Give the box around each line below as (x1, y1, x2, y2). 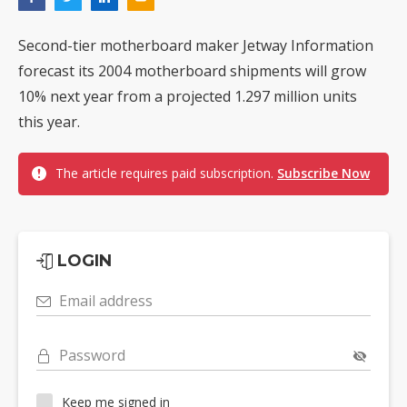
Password (59, 345, 125, 366)
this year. (18, 112, 80, 133)
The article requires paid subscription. (55, 164, 277, 183)
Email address (59, 291, 153, 312)
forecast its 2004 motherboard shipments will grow (18, 61, 366, 82)
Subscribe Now (277, 164, 370, 183)
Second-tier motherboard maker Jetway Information (18, 35, 373, 56)
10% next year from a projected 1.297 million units (18, 86, 357, 107)
